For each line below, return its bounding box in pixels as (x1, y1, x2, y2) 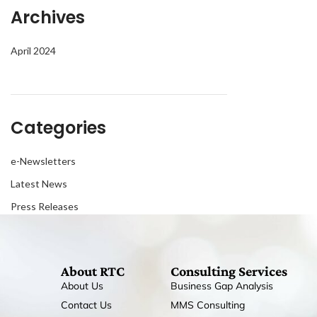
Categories (11, 115, 106, 139)
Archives (11, 5, 85, 29)
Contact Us (61, 298, 112, 311)
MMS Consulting (170, 298, 245, 311)
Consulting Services (170, 263, 287, 279)
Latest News (11, 177, 67, 190)
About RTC (61, 263, 125, 279)
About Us (61, 279, 103, 292)
